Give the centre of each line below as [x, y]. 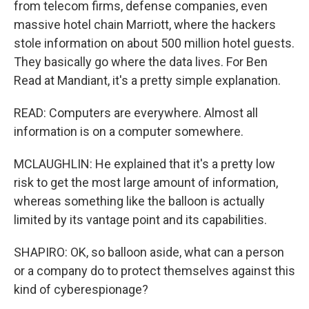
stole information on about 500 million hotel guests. [154, 43]
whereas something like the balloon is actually [139, 201]
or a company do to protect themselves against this [154, 271]
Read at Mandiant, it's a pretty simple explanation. [147, 81]
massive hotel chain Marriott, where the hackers [145, 25]
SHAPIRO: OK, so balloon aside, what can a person [149, 252]
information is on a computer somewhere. [129, 132]
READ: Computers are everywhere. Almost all [136, 113]
